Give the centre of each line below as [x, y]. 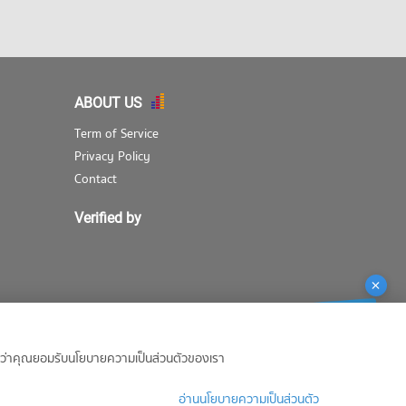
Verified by [108, 217]
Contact [96, 178]
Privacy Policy [112, 155]
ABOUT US [108, 102]
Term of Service [116, 133]
